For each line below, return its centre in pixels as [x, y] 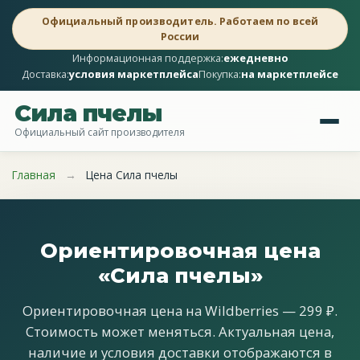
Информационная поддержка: [147, 58]
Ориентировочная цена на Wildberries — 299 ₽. [180, 310]
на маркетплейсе [290, 74]
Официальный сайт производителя [100, 132]
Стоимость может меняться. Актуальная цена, [180, 331]
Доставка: [45, 74]
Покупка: [220, 74]
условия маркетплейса [134, 74]
